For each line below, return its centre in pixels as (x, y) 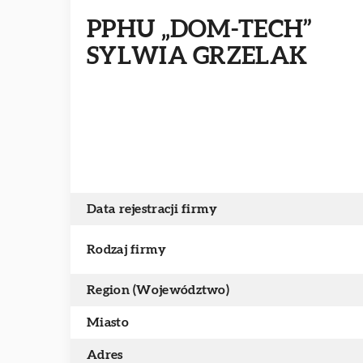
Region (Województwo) (158, 290)
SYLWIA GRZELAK (197, 57)
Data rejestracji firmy (152, 209)
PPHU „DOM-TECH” (200, 30)
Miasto (108, 322)
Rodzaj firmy (127, 250)
